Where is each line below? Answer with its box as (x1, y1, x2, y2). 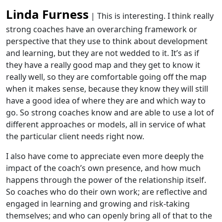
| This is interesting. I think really (89, 10, 214, 21)
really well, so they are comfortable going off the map (6, 71, 207, 82)
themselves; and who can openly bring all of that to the (6, 210, 212, 221)
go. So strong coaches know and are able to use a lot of (6, 107, 214, 118)
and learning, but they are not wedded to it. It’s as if (6, 48, 199, 58)
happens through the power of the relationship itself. (6, 174, 206, 185)
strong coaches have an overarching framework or (6, 24, 197, 35)
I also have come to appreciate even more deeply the (6, 151, 204, 162)
